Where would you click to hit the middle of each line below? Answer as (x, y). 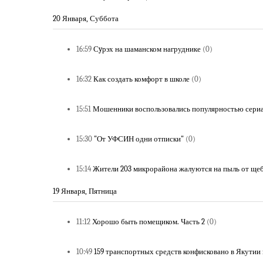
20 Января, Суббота (86, 18)
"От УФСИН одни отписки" (139, 139)
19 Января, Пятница (85, 191)
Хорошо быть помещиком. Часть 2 (149, 222)
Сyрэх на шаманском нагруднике (147, 49)
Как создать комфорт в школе (141, 79)
